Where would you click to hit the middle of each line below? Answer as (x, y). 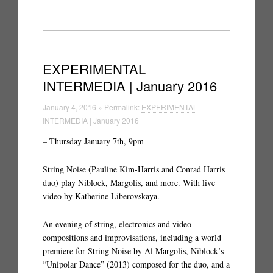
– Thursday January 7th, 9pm (93, 141)
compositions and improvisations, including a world (132, 237)
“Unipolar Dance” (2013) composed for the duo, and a (136, 264)
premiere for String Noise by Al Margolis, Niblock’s (133, 251)
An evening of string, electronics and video (117, 224)
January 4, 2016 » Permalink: (92, 107)
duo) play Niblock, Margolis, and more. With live (129, 183)
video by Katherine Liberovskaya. (101, 196)
